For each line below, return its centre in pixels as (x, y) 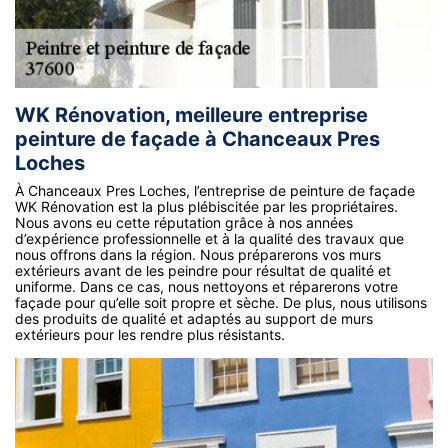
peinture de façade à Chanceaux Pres (197, 138)
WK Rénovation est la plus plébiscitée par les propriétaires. (206, 206)
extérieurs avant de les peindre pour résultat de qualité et (203, 270)
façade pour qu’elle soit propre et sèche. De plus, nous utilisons (221, 302)
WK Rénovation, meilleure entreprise (191, 114)
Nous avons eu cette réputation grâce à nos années (184, 222)
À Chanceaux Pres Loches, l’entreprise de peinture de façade (215, 190)
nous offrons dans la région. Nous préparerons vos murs (198, 254)
